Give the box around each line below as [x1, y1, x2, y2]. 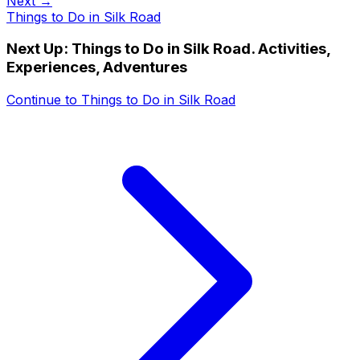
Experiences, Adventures [6, 58, 187, 77]
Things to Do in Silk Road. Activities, [72, 39, 330, 59]
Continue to [6, 92, 81, 108]
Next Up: [6, 39, 72, 59]
